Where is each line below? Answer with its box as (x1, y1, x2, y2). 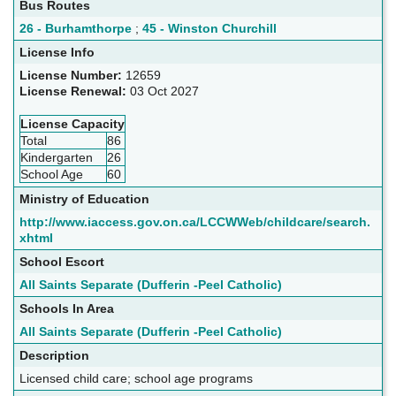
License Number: (19, 68, 126, 83)
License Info (19, 45, 95, 60)
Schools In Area (19, 301, 114, 316)
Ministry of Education (19, 192, 149, 207)
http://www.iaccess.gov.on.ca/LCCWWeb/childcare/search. (19, 215, 370, 230)
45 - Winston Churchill (142, 21, 277, 36)
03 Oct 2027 (130, 84, 199, 99)
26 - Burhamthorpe (19, 21, 132, 36)
